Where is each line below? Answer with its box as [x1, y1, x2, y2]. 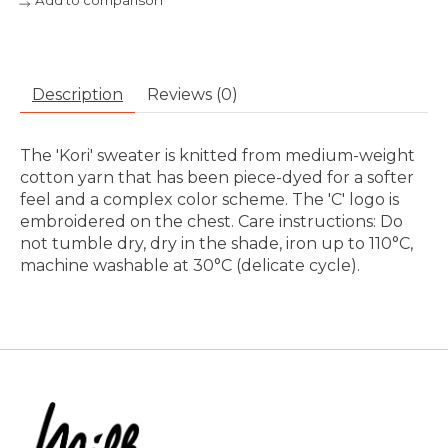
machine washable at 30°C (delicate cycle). [20, 256, 360, 276]
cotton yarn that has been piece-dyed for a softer [20, 168, 414, 188]
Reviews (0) [147, 85, 238, 105]
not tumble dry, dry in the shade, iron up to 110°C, [20, 234, 413, 254]
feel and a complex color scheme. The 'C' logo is [20, 190, 399, 210]
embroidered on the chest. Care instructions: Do [20, 212, 403, 232]
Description [32, 85, 123, 105]
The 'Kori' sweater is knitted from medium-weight [20, 146, 415, 166]
